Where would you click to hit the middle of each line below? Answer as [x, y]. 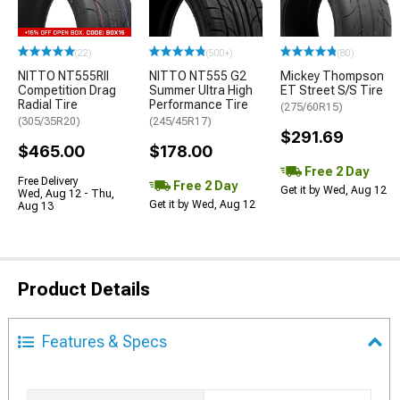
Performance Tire [199, 104]
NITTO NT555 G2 [198, 76]
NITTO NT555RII [63, 76]
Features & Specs [104, 342]
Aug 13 [36, 206]
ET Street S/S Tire [332, 90]
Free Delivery [48, 181]
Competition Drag [67, 90]
